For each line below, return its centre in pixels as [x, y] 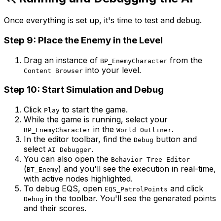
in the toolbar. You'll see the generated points [130, 199]
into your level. [112, 70]
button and [175, 139]
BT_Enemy [42, 170]
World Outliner [144, 130]
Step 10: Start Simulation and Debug [84, 90]
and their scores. [55, 208]
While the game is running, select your [96, 120]
